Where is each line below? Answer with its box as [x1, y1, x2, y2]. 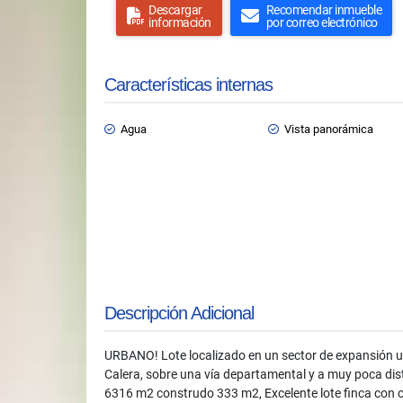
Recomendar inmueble [265, 3, 381, 17]
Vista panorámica [284, 122, 373, 136]
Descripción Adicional [104, 303, 254, 323]
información [148, 15, 211, 30]
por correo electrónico [265, 15, 378, 30]
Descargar [148, 3, 202, 17]
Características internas [104, 75, 273, 94]
